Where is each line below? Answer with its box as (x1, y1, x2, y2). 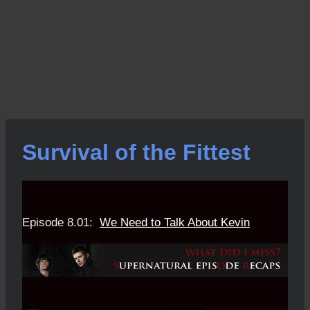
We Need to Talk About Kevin (100, 215, 250, 229)
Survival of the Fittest (22, 139, 250, 165)
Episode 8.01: (22, 215, 100, 229)
